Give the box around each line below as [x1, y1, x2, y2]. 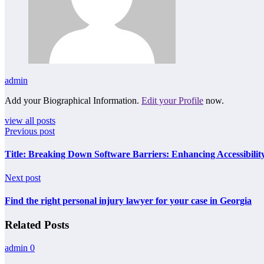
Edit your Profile [141, 95, 203, 106]
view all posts [5, 115, 55, 126]
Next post [5, 172, 41, 183]
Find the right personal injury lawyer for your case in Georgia [5, 195, 252, 206]
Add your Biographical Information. [5, 95, 141, 106]
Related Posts [5, 219, 69, 232]
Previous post [5, 126, 55, 137]
